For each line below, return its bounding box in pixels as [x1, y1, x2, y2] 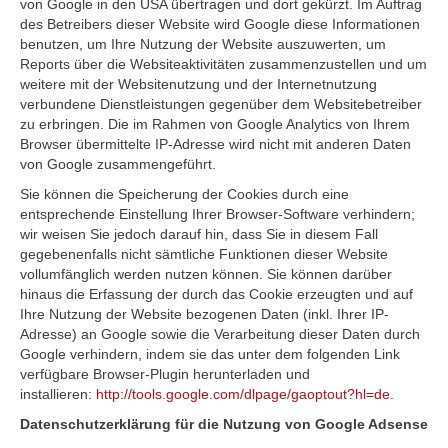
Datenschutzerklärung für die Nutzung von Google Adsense [20, 416, 428, 432]
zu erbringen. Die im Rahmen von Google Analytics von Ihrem [20, 116, 410, 132]
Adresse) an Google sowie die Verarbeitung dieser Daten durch [20, 326, 420, 342]
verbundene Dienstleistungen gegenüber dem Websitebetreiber [20, 96, 422, 112]
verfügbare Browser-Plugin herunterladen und [20, 366, 310, 382]
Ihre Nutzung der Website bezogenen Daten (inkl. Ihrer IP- [20, 306, 389, 322]
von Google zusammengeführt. [20, 156, 216, 172]
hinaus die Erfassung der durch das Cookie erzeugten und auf [20, 286, 413, 302]
